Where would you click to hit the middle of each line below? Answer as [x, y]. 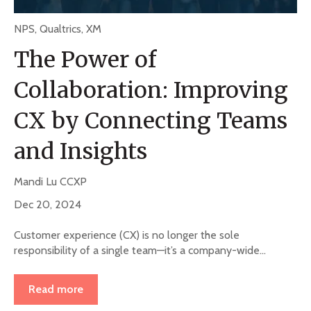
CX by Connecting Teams [151, 120]
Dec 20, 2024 [48, 205]
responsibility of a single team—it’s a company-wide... [140, 251]
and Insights [81, 151]
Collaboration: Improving [151, 90]
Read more [56, 289]
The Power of [85, 59]
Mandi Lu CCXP [53, 181]
